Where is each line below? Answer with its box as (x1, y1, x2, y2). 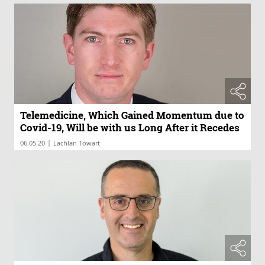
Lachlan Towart (53, 138, 100, 147)
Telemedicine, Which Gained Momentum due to (20, 108, 244, 122)
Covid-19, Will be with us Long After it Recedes (20, 120, 240, 134)
